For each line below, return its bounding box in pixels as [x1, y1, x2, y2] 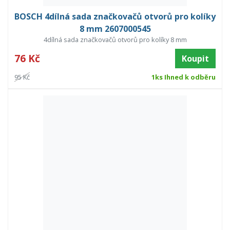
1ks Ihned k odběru [151, 72, 216, 82]
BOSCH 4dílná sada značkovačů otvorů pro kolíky [14, 11, 216, 23]
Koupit [182, 53, 209, 65]
